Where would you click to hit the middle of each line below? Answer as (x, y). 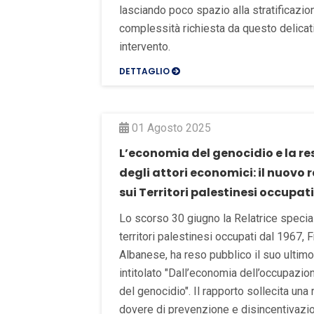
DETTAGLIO (145, 71)
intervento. (145, 46)
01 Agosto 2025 (170, 128)
